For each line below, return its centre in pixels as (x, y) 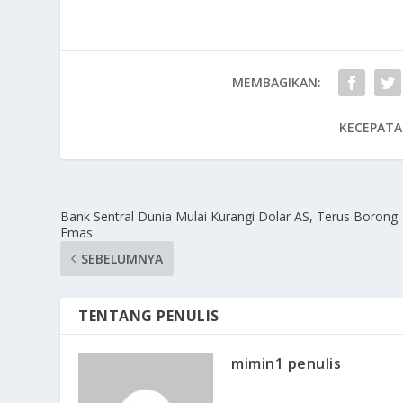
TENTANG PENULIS (149, 316)
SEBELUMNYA (122, 259)
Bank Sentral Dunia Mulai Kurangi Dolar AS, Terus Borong (229, 217)
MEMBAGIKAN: (277, 83)
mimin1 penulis (287, 364)
